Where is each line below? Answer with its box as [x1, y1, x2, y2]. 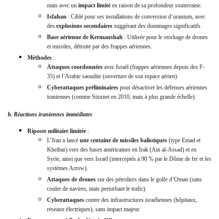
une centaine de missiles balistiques [80, 137, 167, 144]
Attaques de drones [47, 176, 96, 183]
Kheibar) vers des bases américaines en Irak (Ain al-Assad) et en [47, 146, 197, 153]
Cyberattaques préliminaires [47, 84, 118, 91]
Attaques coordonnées [47, 63, 103, 70]
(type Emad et [167, 137, 200, 144]
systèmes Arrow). [47, 165, 88, 172]
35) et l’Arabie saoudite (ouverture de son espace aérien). [47, 72, 178, 80]
